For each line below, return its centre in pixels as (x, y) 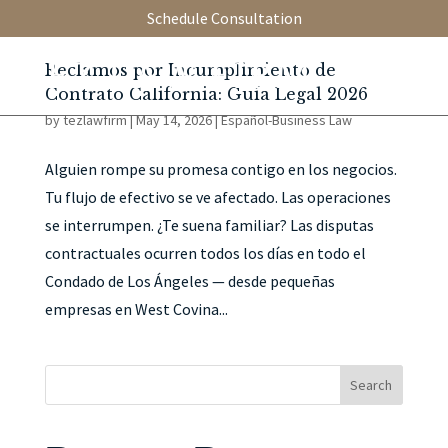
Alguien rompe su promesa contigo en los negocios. (220, 169)
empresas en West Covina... (136, 309)
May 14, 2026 (173, 120)
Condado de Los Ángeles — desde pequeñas (189, 281)
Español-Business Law (286, 120)
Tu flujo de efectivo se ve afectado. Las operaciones (217, 197)
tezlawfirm (94, 120)
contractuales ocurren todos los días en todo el (205, 253)
